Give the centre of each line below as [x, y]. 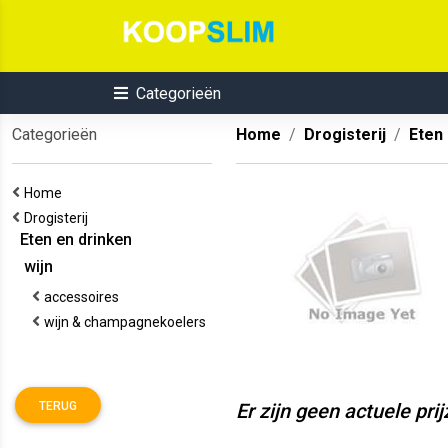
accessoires [84, 297]
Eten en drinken [72, 239]
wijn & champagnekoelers [128, 322]
